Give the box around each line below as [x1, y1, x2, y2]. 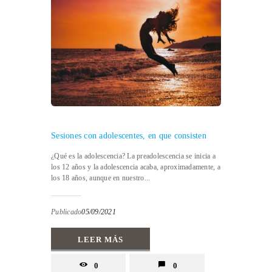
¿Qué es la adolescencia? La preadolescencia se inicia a [51, 151, 216, 160]
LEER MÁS [78, 234, 123, 244]
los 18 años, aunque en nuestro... [51, 173, 151, 182]
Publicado [51, 207, 82, 216]
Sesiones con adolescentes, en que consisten [51, 131, 206, 140]
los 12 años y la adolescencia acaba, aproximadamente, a [51, 162, 220, 171]
